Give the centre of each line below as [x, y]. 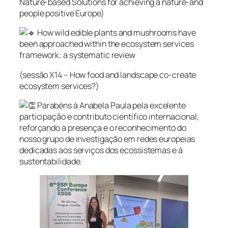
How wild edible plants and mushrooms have [116, 33]
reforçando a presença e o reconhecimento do [103, 127]
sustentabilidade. [51, 161]
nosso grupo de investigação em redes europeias [107, 139]
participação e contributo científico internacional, [109, 116]
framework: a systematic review [77, 55]
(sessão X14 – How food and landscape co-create [108, 75]
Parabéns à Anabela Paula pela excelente [110, 105]
